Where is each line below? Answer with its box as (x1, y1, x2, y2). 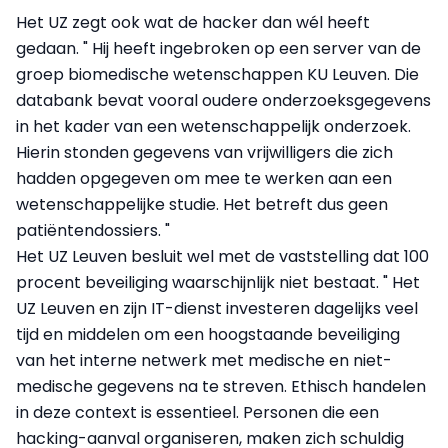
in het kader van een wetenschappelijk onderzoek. (16, 115, 411, 138)
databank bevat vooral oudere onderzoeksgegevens (16, 89, 431, 112)
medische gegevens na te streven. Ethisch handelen (16, 375, 426, 398)
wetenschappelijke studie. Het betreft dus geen (16, 193, 388, 216)
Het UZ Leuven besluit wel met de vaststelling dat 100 (16, 245, 429, 268)
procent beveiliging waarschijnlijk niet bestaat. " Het (16, 271, 420, 294)
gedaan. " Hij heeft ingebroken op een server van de (16, 37, 421, 60)
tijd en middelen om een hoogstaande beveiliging (16, 323, 400, 346)
